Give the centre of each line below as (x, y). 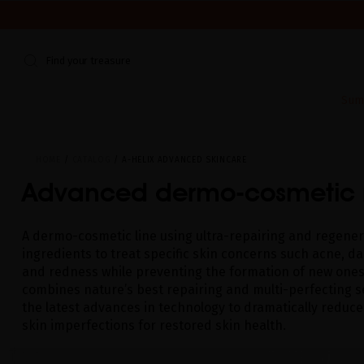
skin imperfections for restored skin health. (154, 325)
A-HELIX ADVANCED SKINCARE (184, 160)
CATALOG (91, 160)
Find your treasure (88, 61)
